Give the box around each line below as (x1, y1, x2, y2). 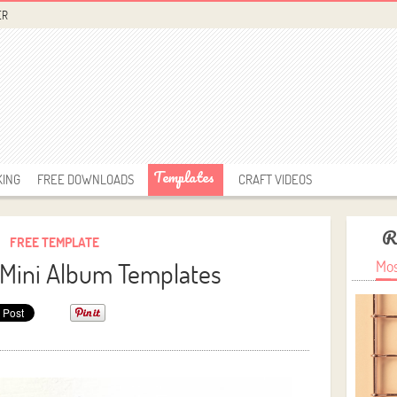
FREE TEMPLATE (10, 233, 100, 251)
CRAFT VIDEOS (238, 170, 312, 188)
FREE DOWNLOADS (37, 170, 134, 188)
